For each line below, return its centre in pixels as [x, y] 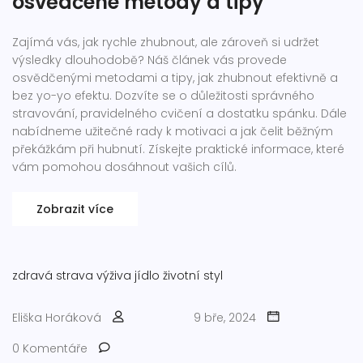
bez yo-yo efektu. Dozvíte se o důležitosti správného [163, 96]
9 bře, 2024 [225, 318]
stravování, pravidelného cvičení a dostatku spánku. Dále [179, 113]
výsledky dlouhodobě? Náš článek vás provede [149, 60]
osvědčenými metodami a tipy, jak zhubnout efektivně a [175, 78]
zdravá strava [53, 275]
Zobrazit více [75, 209]
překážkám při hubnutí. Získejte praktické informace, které [178, 149]
